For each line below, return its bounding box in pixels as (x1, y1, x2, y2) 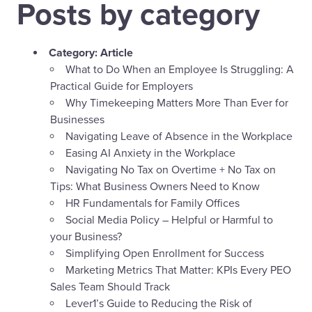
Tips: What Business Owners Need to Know (50, 180, 260, 194)
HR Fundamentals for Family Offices (65, 196, 240, 211)
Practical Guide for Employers (50, 79, 193, 94)
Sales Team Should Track (50, 280, 170, 295)
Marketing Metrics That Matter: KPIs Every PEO (65, 263, 291, 278)
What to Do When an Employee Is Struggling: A (65, 63, 294, 77)
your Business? (50, 230, 122, 244)
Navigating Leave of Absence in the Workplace (65, 130, 292, 144)
